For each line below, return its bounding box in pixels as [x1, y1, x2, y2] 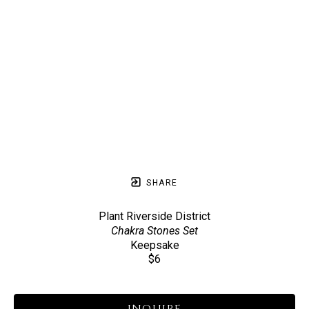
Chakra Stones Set [111, 224, 198, 237]
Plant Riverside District [99, 210, 210, 223]
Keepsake [130, 239, 179, 252]
